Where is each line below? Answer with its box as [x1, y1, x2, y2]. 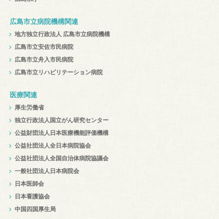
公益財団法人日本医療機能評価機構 [15, 130, 109, 137]
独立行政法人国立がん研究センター [15, 117, 109, 124]
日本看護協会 [15, 193, 50, 200]
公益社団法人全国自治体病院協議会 [15, 155, 109, 162]
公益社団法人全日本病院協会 [15, 142, 91, 150]
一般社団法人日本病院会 [15, 168, 79, 175]
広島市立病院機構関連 [10, 18, 78, 26]
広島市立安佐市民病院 [15, 44, 73, 51]
